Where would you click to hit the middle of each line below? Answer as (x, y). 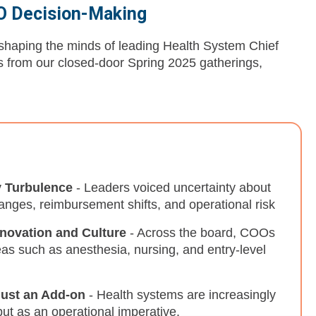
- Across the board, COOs (201, 233)
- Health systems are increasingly (181, 295)
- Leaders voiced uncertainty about (172, 188)
